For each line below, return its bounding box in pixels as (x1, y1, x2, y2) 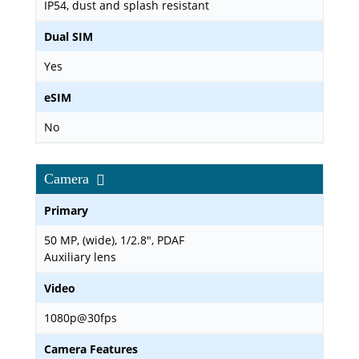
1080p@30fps (44, 310, 117, 325)
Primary (44, 203, 88, 218)
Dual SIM (44, 29, 93, 44)
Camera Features (44, 341, 138, 357)
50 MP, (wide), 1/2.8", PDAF (44, 232, 184, 248)
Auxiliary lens (44, 249, 116, 264)
